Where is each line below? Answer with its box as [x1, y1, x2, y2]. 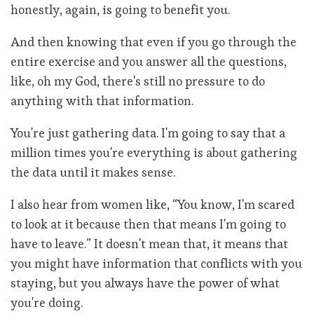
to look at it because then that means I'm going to [11, 216, 286, 233]
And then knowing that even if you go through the [11, 34, 296, 50]
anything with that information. [11, 93, 196, 109]
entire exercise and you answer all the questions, [11, 53, 287, 70]
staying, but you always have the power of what [11, 275, 280, 292]
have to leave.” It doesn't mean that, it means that [11, 235, 288, 252]
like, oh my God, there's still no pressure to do [11, 73, 265, 90]
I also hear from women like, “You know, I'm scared [11, 196, 294, 213]
